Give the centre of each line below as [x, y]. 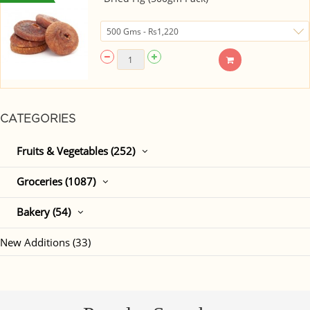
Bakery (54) [44, 212]
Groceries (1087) [56, 182]
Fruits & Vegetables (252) [76, 151]
